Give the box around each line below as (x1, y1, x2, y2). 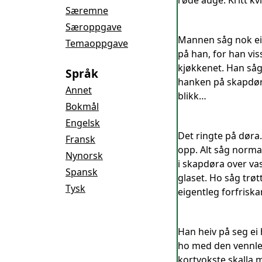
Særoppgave (65, 20, 122, 33)
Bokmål (65, 100, 99, 113)
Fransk (65, 133, 95, 146)
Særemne (65, 4, 108, 17)
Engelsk (65, 116, 100, 129)
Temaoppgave (65, 37, 128, 50)
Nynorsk (65, 149, 103, 162)
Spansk (65, 166, 98, 178)
